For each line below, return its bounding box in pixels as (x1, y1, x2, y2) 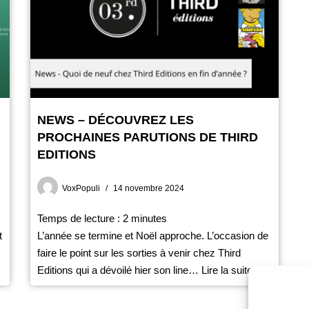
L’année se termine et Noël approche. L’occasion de (37, 229, 268, 241)
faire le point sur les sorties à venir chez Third (37, 246, 241, 259)
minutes (131, 212, 167, 224)
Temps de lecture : (37, 212, 123, 224)
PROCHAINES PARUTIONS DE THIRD (37, 130, 258, 144)
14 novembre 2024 (113, 183, 184, 193)
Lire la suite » (201, 263, 261, 276)
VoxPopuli (62, 183, 100, 193)
